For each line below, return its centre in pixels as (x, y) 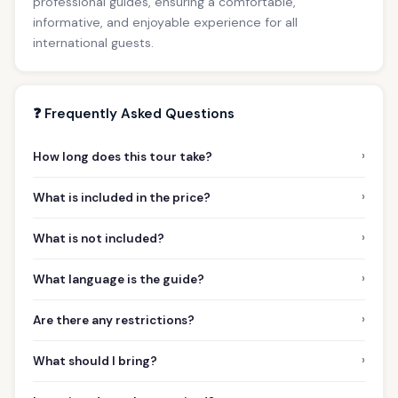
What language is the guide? (119, 279)
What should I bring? (95, 361)
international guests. (93, 42)
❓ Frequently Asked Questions (134, 113)
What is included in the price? (122, 197)
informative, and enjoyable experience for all (165, 22)
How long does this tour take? (123, 156)
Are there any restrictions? (114, 320)
